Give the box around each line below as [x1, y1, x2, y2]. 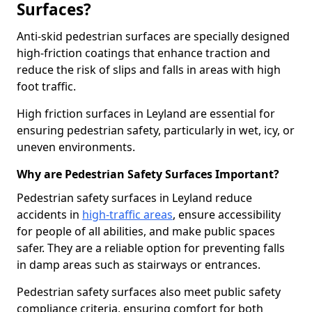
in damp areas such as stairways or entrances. [17, 257, 260, 272]
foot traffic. [17, 79, 76, 94]
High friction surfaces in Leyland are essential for [17, 106, 275, 121]
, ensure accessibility [173, 207, 281, 222]
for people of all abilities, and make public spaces [17, 224, 275, 239]
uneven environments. [17, 139, 135, 155]
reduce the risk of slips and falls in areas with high [17, 62, 281, 77]
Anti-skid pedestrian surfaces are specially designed [17, 29, 290, 44]
